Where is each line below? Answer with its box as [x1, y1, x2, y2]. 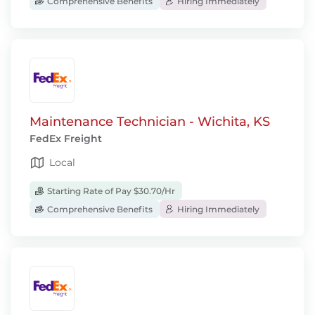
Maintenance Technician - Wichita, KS [30, 114, 270, 129]
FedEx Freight [30, 132, 102, 145]
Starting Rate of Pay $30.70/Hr [45, 185, 175, 196]
